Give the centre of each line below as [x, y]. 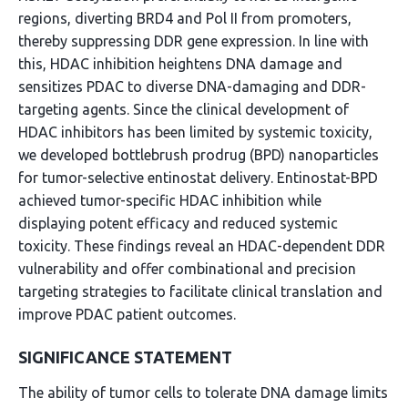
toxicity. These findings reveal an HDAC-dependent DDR [202, 246]
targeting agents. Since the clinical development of [184, 109]
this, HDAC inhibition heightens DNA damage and [180, 64]
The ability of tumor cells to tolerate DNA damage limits [203, 393]
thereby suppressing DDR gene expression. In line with [194, 41]
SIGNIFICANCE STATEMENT [125, 357]
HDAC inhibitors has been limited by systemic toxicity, [195, 132]
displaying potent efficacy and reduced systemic [178, 223]
